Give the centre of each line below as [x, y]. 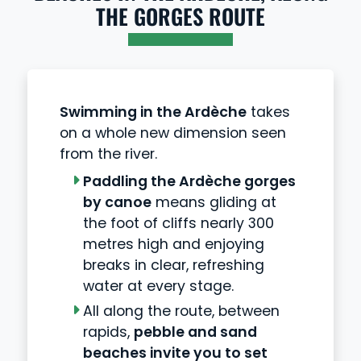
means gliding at [214, 202]
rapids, [108, 332]
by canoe [117, 202]
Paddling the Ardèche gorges [189, 181]
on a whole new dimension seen [173, 133]
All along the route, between [181, 311]
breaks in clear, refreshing [173, 265]
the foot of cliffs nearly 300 [178, 223]
